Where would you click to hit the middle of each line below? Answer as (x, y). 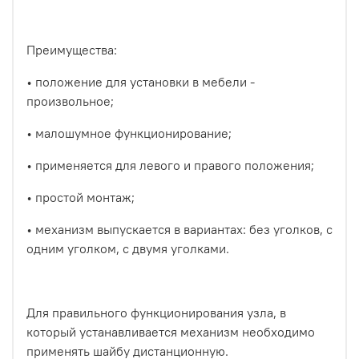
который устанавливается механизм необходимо (171, 331)
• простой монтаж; (81, 197)
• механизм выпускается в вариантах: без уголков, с (179, 229)
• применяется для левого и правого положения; (170, 165)
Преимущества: (72, 49)
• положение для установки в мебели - (141, 81)
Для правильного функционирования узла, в (156, 312)
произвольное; (70, 101)
